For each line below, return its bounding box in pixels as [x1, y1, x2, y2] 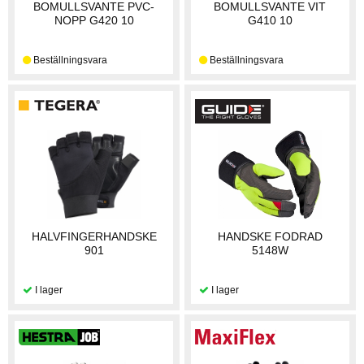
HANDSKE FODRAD [217, 229, 323, 243]
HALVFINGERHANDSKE [31, 229, 157, 243]
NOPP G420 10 [54, 13, 134, 27]
